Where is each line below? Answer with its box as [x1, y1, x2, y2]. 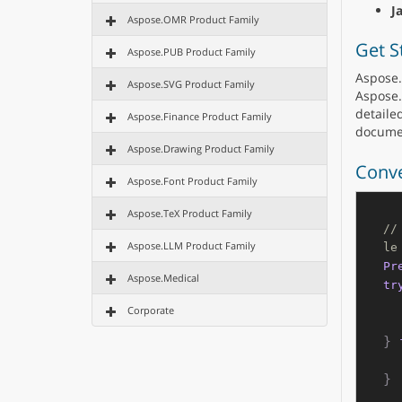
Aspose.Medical [127, 271, 199, 284]
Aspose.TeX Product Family [127, 206, 252, 220]
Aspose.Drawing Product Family [127, 142, 275, 155]
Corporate [127, 303, 174, 317]
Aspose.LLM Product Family [127, 239, 256, 252]
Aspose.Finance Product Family [127, 109, 272, 123]
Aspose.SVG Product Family [127, 77, 255, 91]
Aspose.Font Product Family [127, 174, 258, 188]
